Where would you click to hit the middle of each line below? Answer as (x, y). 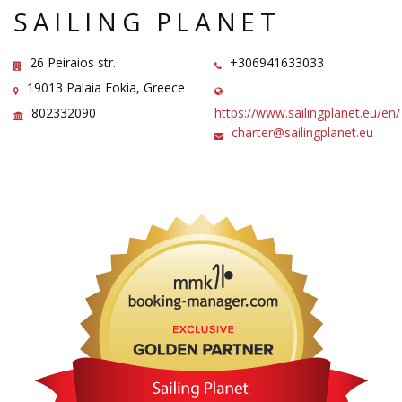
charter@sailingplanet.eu (302, 132)
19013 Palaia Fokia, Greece (104, 87)
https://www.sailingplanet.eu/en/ (307, 113)
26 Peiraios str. (71, 62)
